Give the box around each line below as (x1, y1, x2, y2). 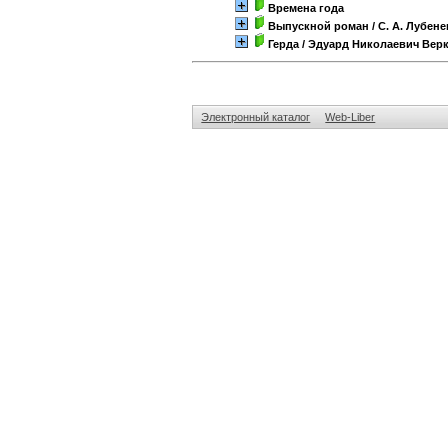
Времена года (268, 2, 345, 14)
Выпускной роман (268, 20, 370, 32)
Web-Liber (325, 110, 376, 123)
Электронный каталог (201, 110, 311, 123)
